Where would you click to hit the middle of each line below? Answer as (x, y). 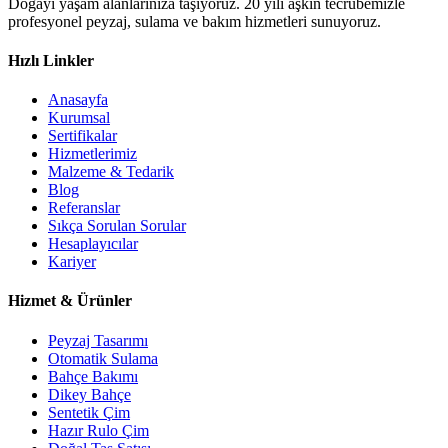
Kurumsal (79, 118)
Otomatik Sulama (103, 358)
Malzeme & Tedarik (111, 172)
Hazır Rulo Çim (98, 430)
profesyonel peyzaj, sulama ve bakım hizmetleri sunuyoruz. (194, 21)
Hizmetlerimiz (92, 154)
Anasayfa (78, 100)
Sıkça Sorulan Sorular (117, 226)
